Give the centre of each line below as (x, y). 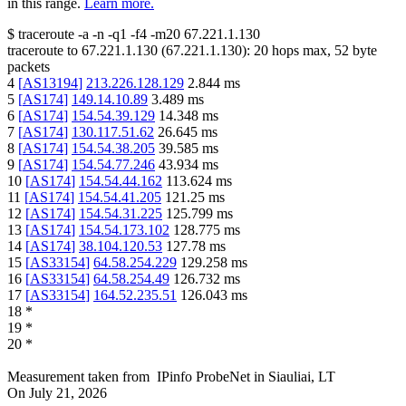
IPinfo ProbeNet (205, 377)
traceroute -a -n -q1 (72, 34)
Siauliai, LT (302, 377)
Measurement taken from (78, 377)
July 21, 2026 (68, 393)
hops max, (301, 51)
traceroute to (43, 51)
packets (29, 67)
